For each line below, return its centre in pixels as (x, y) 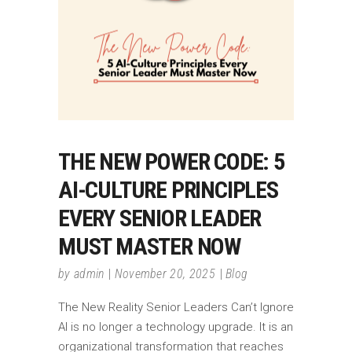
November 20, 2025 (165, 274)
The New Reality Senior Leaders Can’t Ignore (176, 308)
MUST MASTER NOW (150, 247)
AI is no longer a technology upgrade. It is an (176, 327)
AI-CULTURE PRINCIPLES (168, 190)
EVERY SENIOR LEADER (160, 218)
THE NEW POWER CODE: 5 (171, 162)
